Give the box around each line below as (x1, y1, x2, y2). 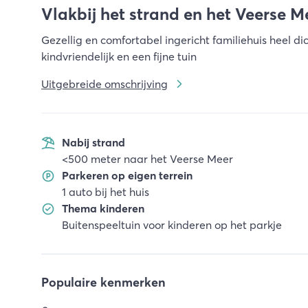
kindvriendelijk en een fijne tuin (41, 49, 197, 63)
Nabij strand (62, 135, 125, 149)
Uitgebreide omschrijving (41, 77, 168, 91)
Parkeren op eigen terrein (62, 168, 192, 182)
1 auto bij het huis (62, 185, 149, 199)
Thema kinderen (62, 201, 144, 215)
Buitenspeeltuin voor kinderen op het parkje (62, 218, 282, 232)
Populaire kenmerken (41, 274, 166, 290)
